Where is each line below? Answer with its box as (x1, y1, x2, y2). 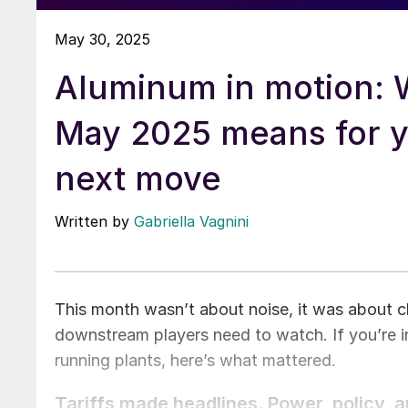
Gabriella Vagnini (134, 211, 249, 230)
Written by (55, 211, 134, 230)
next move (55, 158, 221, 199)
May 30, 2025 (55, 29, 150, 48)
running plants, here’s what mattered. (55, 350, 336, 370)
